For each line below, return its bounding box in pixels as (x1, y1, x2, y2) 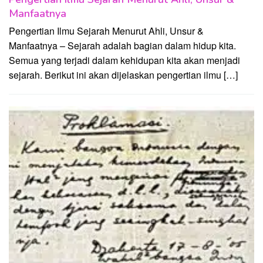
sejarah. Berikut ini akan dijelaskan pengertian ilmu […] (9, 68, 238, 82)
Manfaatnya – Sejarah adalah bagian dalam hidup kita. (9, 39, 236, 53)
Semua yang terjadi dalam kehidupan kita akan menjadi (9, 53, 240, 68)
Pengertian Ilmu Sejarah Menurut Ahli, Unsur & (9, 24, 204, 38)
